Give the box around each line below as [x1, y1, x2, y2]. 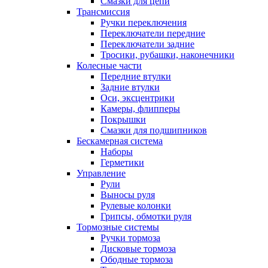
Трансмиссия [77, 6, 130, 17]
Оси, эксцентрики [100, 92, 175, 103]
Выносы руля [100, 189, 155, 200]
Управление [77, 167, 126, 178]
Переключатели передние [100, 28, 205, 38]
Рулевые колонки [100, 200, 171, 211]
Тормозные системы [77, 221, 159, 232]
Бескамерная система [77, 135, 163, 146]
